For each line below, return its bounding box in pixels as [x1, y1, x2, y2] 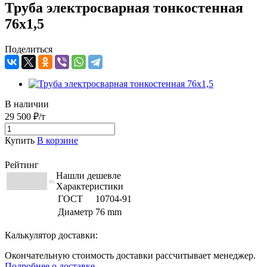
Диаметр [58, 206, 93, 217]
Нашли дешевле [56, 170, 121, 181]
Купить [5, 135, 35, 145]
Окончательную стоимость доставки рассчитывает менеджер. [5, 250, 256, 260]
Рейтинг [5, 159, 39, 170]
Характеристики [56, 181, 123, 191]
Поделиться [5, 44, 52, 54]
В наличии [5, 98, 49, 109]
